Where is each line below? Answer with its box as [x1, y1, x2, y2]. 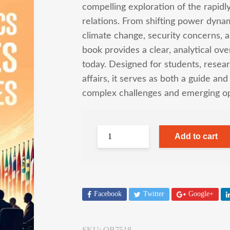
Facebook [94, 190, 122, 198]
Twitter [143, 190, 164, 198]
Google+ [188, 190, 214, 198]
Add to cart [175, 132, 218, 141]
